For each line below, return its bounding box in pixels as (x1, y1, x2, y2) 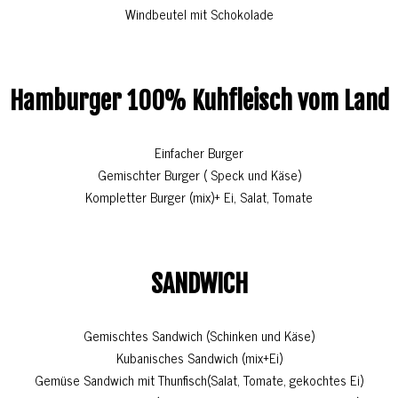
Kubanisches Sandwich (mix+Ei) (115, 346, 283, 370)
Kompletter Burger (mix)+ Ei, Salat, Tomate (85, 186, 313, 209)
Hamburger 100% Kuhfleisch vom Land (9, 85, 389, 117)
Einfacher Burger (155, 141, 243, 164)
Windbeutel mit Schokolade (124, 3, 274, 26)
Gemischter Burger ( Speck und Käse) (97, 163, 301, 187)
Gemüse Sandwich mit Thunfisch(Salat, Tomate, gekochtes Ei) (35, 369, 363, 392)
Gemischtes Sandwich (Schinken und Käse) (84, 324, 314, 347)
